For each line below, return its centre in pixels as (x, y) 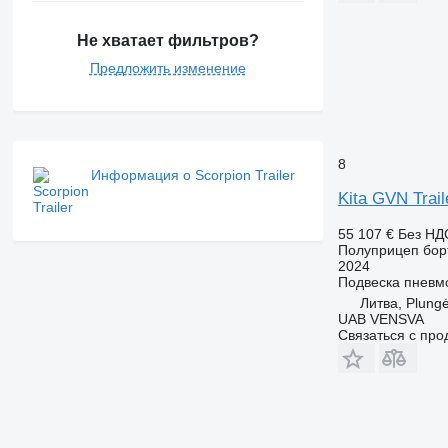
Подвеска (368, 281)
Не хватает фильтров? (167, 40)
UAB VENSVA (380, 318)
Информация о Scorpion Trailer (192, 174)
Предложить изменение (167, 67)
